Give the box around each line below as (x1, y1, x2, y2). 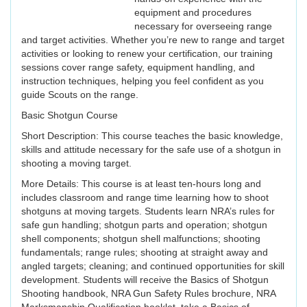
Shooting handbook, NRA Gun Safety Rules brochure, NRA (21, 288, 275, 299)
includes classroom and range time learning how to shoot (21, 192, 269, 204)
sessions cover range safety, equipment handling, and (21, 62, 255, 73)
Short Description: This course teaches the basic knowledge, (21, 130, 283, 142)
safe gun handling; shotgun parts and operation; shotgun (21, 219, 267, 231)
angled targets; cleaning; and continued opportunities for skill (21, 260, 284, 272)
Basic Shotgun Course (21, 110, 118, 121)
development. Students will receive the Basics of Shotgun (21, 274, 269, 286)
